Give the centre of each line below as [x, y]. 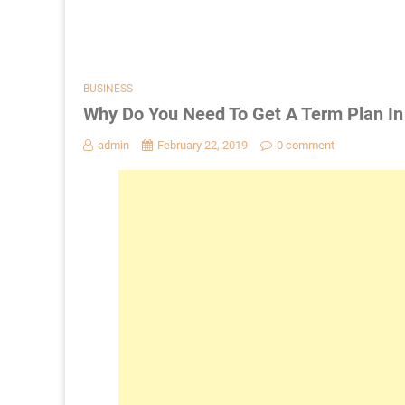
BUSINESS [108, 89]
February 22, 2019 [202, 146]
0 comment [306, 146]
